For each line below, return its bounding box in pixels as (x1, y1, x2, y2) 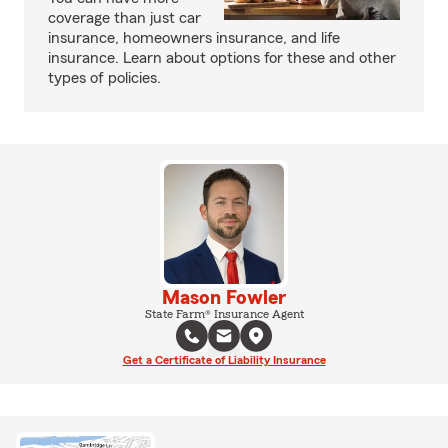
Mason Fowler (162, 288, 286, 308)
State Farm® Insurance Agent (144, 308, 304, 320)
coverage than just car (48, 10, 201, 26)
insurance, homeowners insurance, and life (48, 30, 340, 46)
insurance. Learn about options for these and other (48, 50, 396, 66)
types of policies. (48, 70, 161, 86)
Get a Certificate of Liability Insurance (122, 354, 326, 366)
